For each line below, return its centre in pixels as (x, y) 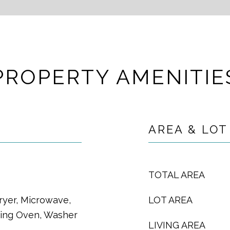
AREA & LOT (188, 129)
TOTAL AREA (177, 175)
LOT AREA (170, 200)
